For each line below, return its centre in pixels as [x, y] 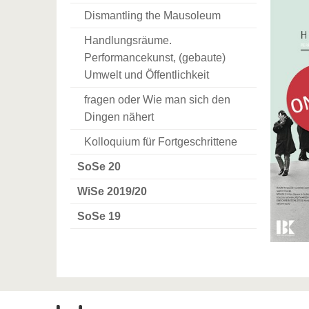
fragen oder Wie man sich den [157, 99]
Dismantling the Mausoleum [152, 15]
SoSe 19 [99, 216]
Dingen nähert [119, 117]
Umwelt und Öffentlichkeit [147, 74]
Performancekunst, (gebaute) [155, 57]
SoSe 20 [99, 166]
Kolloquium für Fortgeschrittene [161, 141]
